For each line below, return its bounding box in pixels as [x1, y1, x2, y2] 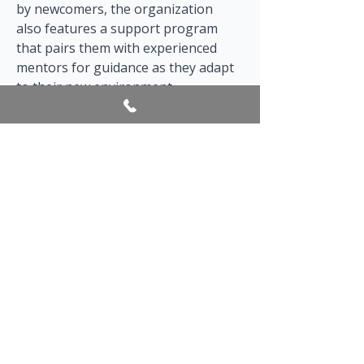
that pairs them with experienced [16, 39, 220, 57]
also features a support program [16, 19, 221, 37]
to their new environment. [16, 78, 175, 96]
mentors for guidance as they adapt [16, 58, 237, 76]
